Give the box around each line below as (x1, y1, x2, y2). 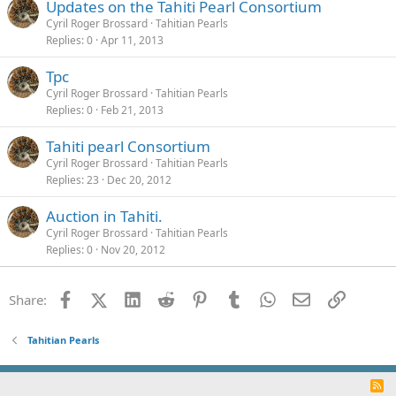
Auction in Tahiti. (46, 206, 163, 226)
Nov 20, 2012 (101, 242, 165, 257)
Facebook (72, 289, 132, 307)
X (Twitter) (106, 289, 170, 307)
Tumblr (241, 289, 286, 307)
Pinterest (208, 289, 263, 307)
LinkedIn (140, 289, 194, 307)
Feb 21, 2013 (101, 103, 164, 118)
